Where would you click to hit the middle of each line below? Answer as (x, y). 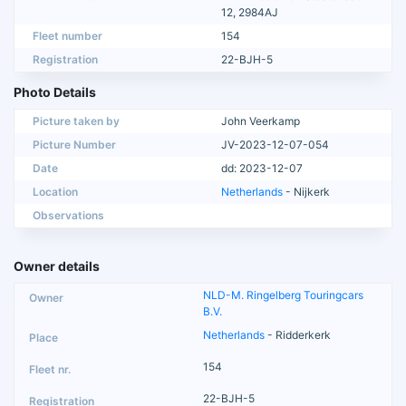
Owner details (57, 266)
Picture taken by (76, 121)
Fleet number (68, 35)
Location (55, 191)
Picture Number (74, 144)
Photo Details (55, 92)
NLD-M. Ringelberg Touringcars (283, 295)
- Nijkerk (306, 191)
